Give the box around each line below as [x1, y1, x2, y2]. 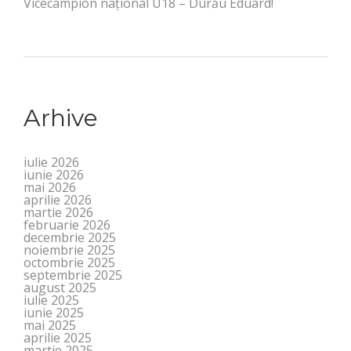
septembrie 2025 [24, 266, 122, 284]
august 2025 [24, 278, 96, 296]
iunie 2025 [24, 303, 84, 321]
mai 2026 [24, 178, 76, 196]
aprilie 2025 [24, 328, 92, 346]
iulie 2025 [24, 291, 79, 309]
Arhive [24, 103, 98, 132]
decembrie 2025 [24, 228, 116, 246]
